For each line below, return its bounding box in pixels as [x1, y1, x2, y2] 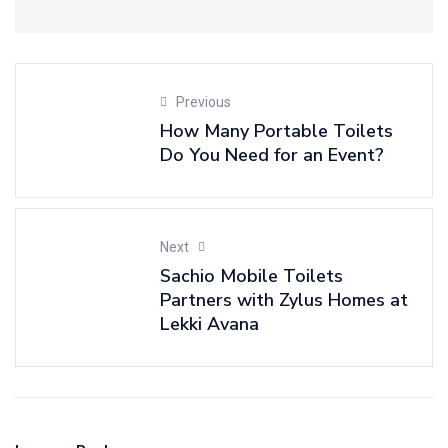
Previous [176, 93, 231, 110]
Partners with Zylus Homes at [160, 287, 408, 312]
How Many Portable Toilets [160, 118, 393, 143]
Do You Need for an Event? [160, 142, 384, 167]
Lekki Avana [160, 311, 259, 336]
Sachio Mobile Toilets [160, 263, 343, 288]
